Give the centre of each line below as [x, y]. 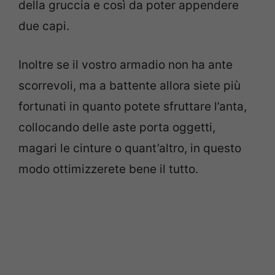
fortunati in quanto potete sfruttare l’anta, [133, 106]
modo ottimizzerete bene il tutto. [108, 169]
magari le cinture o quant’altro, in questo [130, 148]
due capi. [44, 26]
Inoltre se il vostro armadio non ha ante [126, 64]
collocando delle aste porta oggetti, [117, 127]
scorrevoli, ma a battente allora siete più [130, 85]
